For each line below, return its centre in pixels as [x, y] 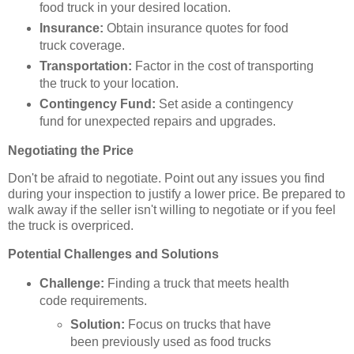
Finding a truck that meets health [196, 284]
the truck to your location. [109, 83]
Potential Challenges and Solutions [113, 254]
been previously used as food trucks [171, 342]
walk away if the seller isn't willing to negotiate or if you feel [172, 210]
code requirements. [93, 301]
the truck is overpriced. [71, 226]
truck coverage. [82, 45]
